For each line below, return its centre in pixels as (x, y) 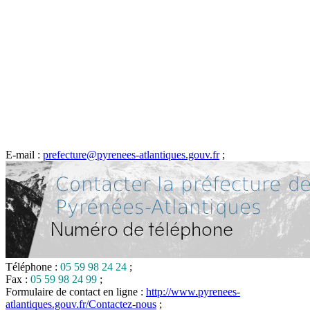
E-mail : (24, 155)
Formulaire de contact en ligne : (76, 292)
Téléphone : (33, 267)
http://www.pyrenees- (193, 292)
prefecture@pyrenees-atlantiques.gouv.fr (131, 155)
